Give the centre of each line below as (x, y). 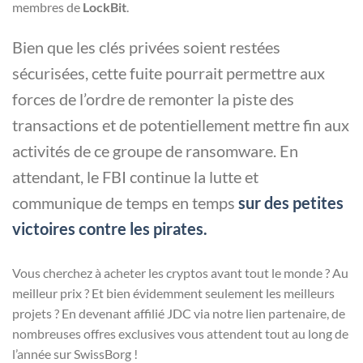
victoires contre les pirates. (110, 228)
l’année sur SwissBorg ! (75, 353)
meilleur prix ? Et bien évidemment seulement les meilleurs (173, 293)
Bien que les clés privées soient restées (146, 47)
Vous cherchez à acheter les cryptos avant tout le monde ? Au (180, 272)
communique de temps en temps (125, 202)
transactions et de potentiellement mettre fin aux (181, 124)
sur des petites (291, 202)
